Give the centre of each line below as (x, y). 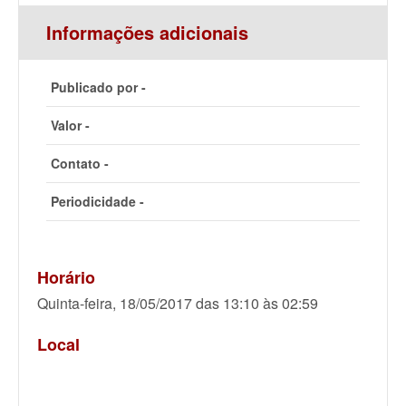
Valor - (70, 125)
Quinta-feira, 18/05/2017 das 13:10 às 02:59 (178, 303)
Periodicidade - (97, 201)
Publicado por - (98, 87)
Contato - (80, 163)
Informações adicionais (147, 32)
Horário (66, 277)
